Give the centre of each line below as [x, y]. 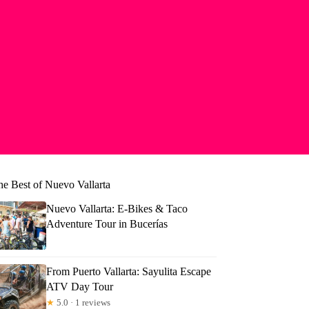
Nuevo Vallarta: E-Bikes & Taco [117, 208]
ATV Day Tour [80, 286]
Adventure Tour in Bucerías [107, 223]
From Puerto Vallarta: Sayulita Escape [129, 271]
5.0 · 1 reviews [83, 302]
